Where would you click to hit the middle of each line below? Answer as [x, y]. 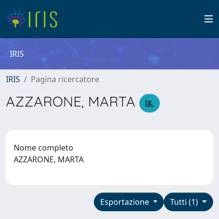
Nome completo [44, 147]
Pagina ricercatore [65, 79]
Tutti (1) [185, 202]
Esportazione [125, 202]
